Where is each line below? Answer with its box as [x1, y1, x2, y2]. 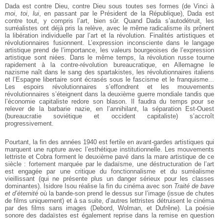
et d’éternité [5, 189, 39, 197]
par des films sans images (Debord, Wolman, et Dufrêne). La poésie [5, 204, 214, 212]
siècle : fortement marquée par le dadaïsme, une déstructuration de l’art [5, 160, 214, 168]
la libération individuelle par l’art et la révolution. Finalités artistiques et [5, 31, 214, 39]
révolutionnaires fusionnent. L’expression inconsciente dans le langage [5, 39, 214, 46]
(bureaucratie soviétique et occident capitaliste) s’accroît [5, 112, 214, 120]
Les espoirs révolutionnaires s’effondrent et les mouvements [5, 83, 214, 90]
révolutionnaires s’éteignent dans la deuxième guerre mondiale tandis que [5, 90, 214, 98]
